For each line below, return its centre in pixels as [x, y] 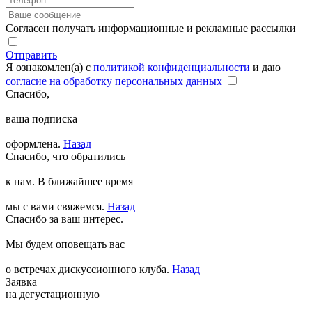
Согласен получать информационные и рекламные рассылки [151, 28]
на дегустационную [53, 294]
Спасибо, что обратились [65, 156]
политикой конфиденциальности [172, 67]
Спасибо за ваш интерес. [64, 219]
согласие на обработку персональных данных [114, 81]
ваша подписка [41, 118]
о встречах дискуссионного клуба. [87, 269]
